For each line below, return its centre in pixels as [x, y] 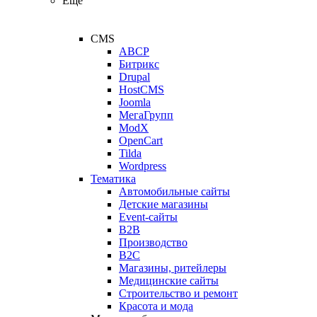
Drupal [134, 77]
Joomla [135, 102]
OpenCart [141, 140]
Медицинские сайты [169, 281]
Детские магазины [163, 204]
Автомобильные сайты [174, 191]
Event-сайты [148, 217]
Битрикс [139, 64]
